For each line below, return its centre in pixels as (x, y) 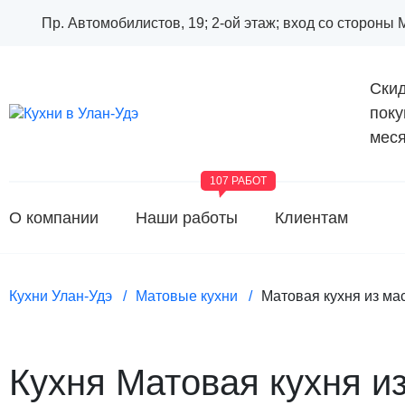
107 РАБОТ (238, 181)
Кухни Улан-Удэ (61, 296)
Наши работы (187, 217)
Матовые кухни (187, 296)
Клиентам (311, 217)
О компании (54, 217)
